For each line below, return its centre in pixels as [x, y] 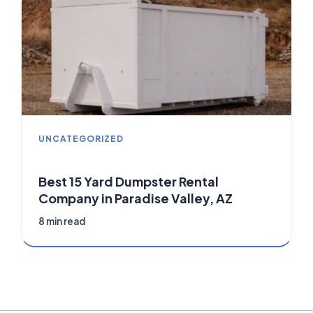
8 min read [62, 221]
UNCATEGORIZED [81, 139]
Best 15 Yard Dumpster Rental [129, 182]
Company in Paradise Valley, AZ [136, 198]
